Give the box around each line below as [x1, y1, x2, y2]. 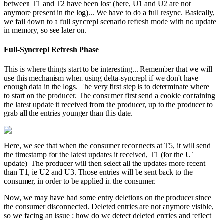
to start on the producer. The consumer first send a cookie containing [4, 91, 215, 100]
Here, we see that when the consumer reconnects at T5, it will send [4, 141, 211, 150]
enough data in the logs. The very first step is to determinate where [4, 82, 209, 91]
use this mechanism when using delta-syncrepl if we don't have [4, 73, 198, 82]
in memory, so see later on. [4, 26, 86, 35]
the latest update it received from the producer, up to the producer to [4, 100, 213, 109]
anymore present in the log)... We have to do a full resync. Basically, [4, 8, 215, 17]
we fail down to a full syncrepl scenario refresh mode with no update [4, 17, 216, 26]
